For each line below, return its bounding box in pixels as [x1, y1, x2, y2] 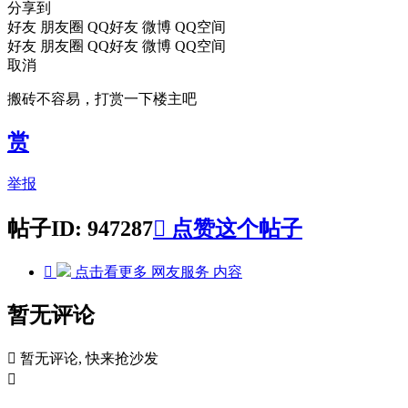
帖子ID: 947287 [7, 217, 153, 241]
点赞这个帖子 [166, 217, 302, 241]
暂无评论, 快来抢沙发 [20, 350, 158, 366]
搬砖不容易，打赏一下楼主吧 [7, 91, 197, 107]
